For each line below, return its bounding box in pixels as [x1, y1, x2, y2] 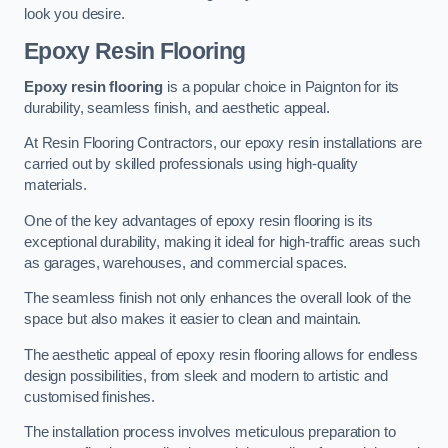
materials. [24, 177, 87, 194]
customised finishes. [24, 388, 156, 405]
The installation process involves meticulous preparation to [24, 424, 396, 441]
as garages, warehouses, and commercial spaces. [24, 254, 348, 271]
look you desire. [24, 6, 125, 23]
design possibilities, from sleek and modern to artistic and [24, 367, 388, 384]
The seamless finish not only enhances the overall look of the [24, 290, 412, 307]
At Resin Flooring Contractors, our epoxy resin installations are [24, 135, 422, 152]
